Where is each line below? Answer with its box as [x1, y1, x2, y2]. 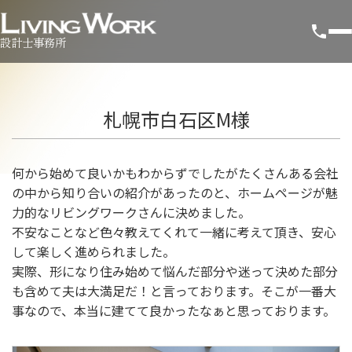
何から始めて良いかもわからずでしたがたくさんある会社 [12, 163, 339, 182]
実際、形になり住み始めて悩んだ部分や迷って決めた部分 [12, 262, 338, 280]
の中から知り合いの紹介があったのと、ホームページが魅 [12, 183, 338, 202]
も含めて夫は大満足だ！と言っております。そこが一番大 [12, 281, 336, 300]
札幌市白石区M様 [102, 105, 250, 133]
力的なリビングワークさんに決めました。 [12, 203, 251, 222]
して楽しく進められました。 [12, 242, 175, 261]
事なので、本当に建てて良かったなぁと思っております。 [12, 301, 335, 320]
